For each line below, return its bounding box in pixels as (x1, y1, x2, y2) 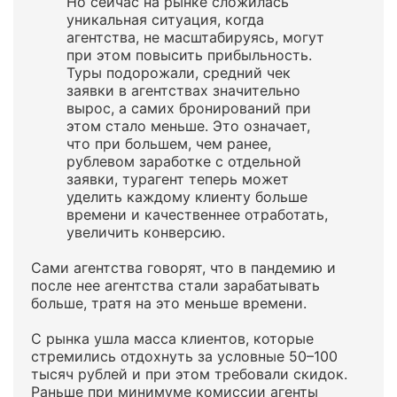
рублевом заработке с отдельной (66, 152, 301, 170)
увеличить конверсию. (66, 223, 225, 241)
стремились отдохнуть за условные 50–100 (31, 347, 338, 365)
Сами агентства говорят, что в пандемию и (31, 259, 336, 276)
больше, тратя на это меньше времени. (31, 294, 307, 312)
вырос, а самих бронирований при (66, 99, 311, 117)
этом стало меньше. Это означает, (66, 117, 310, 135)
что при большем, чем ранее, (66, 135, 271, 152)
